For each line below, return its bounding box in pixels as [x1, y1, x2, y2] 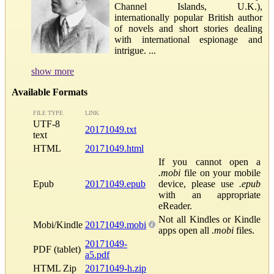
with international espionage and [114, 34, 262, 45]
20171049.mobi [85, 219, 146, 230]
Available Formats [12, 86, 87, 97]
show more [31, 65, 74, 76]
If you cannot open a [158, 156, 261, 167]
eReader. [158, 200, 192, 211]
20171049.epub [85, 178, 146, 189]
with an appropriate [158, 189, 261, 200]
